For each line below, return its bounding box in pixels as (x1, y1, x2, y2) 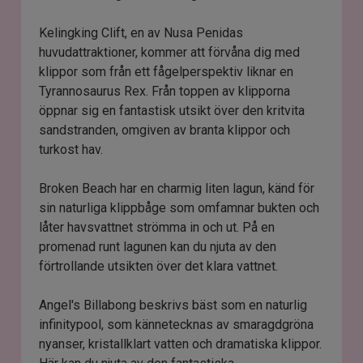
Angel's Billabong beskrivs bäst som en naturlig (39, 297, 308, 314)
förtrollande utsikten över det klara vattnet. (39, 258, 279, 275)
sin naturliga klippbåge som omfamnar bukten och (39, 200, 320, 216)
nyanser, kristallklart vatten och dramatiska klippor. (39, 336, 322, 352)
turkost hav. (39, 142, 104, 158)
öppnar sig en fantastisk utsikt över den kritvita (39, 103, 305, 119)
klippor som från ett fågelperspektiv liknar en (39, 64, 294, 80)
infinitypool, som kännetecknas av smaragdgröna (39, 317, 314, 333)
